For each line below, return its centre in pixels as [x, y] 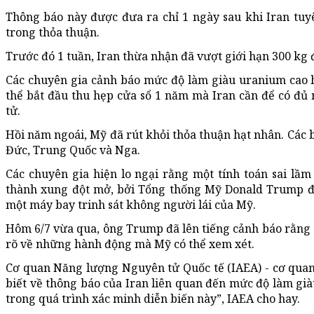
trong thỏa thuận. [53, 32]
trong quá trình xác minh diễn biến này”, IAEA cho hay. [153, 298]
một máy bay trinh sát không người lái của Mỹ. [131, 204]
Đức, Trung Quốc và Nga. [73, 150]
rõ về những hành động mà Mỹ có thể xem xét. [130, 244]
